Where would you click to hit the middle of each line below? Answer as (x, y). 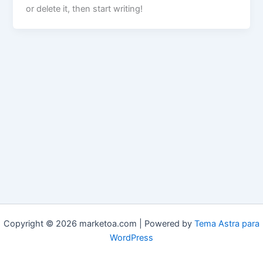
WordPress (131, 238)
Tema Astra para (227, 224)
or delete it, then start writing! (85, 9)
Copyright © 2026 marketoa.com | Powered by (99, 224)
